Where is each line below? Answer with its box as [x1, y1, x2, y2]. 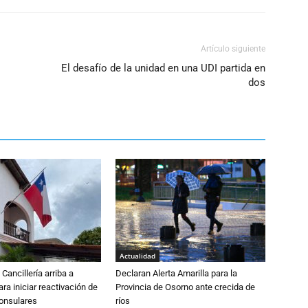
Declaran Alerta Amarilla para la [115, 268, 237, 278]
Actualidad [120, 251, 155, 261]
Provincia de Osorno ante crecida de [115, 282, 255, 292]
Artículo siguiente [201, 44, 265, 54]
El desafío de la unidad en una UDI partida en [61, 62, 265, 74]
